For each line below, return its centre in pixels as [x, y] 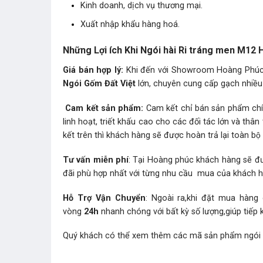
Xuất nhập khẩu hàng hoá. [130, 24]
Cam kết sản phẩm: [103, 109]
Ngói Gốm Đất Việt [99, 84]
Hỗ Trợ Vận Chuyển [104, 198]
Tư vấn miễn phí [96, 160]
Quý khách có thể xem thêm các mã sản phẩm [154, 236]
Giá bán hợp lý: [95, 70]
